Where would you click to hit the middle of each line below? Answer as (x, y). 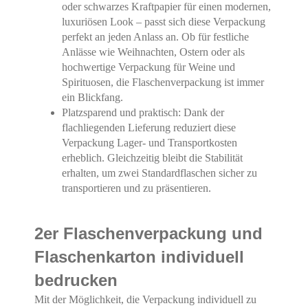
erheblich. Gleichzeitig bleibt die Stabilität (152, 157)
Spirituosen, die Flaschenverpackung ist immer (163, 82)
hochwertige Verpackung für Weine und (148, 67)
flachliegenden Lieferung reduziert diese (149, 127)
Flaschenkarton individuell (139, 256)
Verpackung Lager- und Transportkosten (150, 142)
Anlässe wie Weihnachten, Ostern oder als (153, 52)
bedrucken (76, 280)
